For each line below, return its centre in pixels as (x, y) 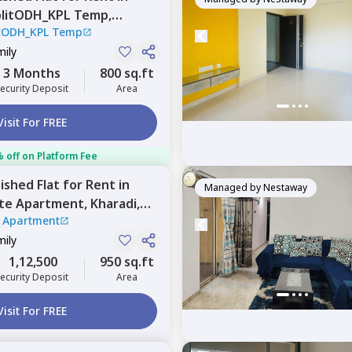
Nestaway (285, 187)
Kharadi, (115, 203)
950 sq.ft (127, 262)
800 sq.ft (127, 73)
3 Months (31, 73)
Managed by (233, 187)
